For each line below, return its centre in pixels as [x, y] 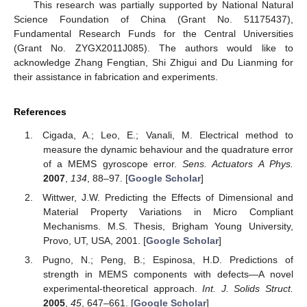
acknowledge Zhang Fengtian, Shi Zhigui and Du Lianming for [153, 62]
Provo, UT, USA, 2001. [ [94, 241]
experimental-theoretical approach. [123, 289]
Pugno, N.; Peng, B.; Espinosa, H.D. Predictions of [168, 260]
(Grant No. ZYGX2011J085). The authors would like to [153, 48]
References [40, 111]
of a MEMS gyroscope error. [113, 164]
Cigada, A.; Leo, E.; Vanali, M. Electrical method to [168, 135]
